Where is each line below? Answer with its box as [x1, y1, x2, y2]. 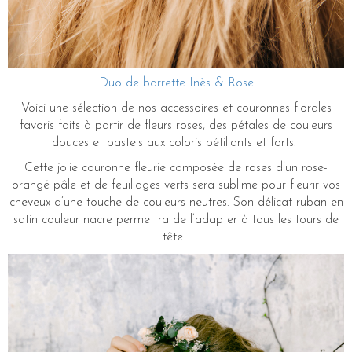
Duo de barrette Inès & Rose [98, 77, 254, 90]
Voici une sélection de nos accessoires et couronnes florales [20, 102, 332, 115]
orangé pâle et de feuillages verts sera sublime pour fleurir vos [12, 179, 340, 192]
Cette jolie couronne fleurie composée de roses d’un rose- [24, 162, 328, 175]
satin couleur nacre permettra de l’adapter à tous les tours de [13, 214, 339, 227]
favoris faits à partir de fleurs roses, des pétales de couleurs [20, 119, 332, 133]
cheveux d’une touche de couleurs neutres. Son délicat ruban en [9, 196, 343, 210]
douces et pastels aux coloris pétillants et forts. [52, 137, 300, 150]
